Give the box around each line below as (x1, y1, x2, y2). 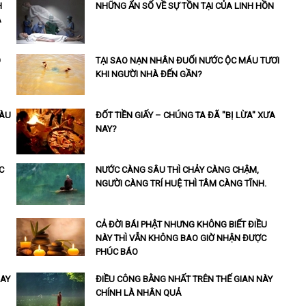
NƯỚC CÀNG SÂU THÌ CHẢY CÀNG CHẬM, (95, 165, 259, 176)
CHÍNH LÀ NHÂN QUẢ (95, 288, 181, 298)
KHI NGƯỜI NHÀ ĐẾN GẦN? (95, 69, 202, 80)
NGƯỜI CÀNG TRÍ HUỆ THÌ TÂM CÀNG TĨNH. (95, 178, 266, 189)
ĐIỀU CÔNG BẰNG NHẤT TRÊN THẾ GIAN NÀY (95, 274, 273, 285)
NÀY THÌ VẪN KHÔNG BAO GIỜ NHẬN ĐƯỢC (95, 233, 266, 244)
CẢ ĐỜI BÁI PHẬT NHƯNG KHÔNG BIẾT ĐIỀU (95, 219, 267, 230)
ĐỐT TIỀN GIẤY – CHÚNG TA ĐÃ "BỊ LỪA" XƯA (95, 110, 275, 121)
